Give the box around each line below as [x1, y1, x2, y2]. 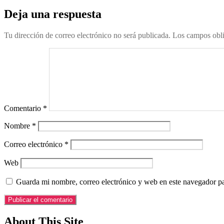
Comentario [4, 104, 43, 113]
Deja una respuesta [4, 7, 101, 21]
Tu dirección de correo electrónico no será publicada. [4, 31, 170, 40]
